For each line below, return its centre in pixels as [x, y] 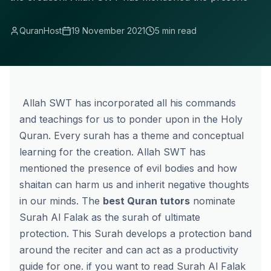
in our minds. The [61, 201]
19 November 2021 [108, 31]
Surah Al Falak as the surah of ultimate [110, 217]
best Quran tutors [146, 201]
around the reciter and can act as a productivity [129, 250]
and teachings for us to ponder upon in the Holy [131, 119]
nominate [213, 201]
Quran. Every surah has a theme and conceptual [132, 135]
